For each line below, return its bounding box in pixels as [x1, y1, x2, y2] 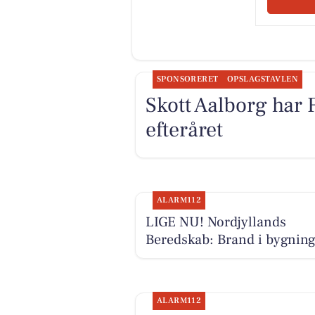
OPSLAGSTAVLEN [226, 74, 299, 85]
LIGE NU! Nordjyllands [145, 212, 286, 231]
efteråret [145, 116, 223, 144]
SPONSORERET [156, 74, 219, 85]
